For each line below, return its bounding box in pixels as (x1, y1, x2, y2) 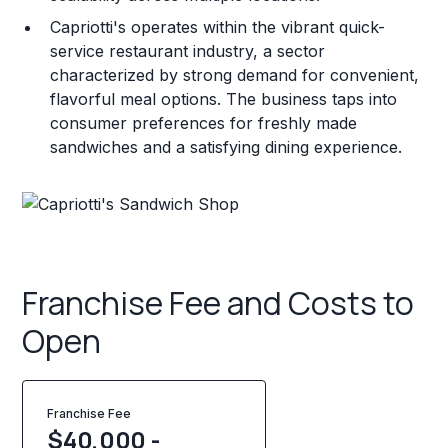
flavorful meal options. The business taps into (50, 88, 398, 109)
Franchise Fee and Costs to (22, 281, 415, 326)
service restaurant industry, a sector (50, 40, 326, 61)
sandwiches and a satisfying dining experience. (50, 136, 403, 157)
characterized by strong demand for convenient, (50, 64, 420, 85)
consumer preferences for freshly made (50, 112, 358, 133)
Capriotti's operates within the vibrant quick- (50, 16, 386, 37)
